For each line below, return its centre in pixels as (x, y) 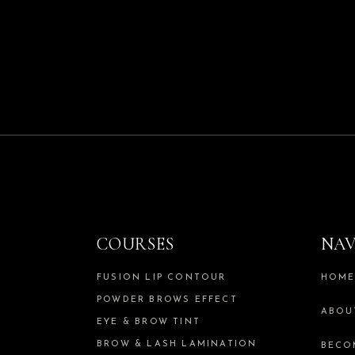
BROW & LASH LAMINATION (177, 344)
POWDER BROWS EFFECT (167, 300)
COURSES (136, 244)
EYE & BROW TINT (149, 322)
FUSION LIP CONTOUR (162, 277)
